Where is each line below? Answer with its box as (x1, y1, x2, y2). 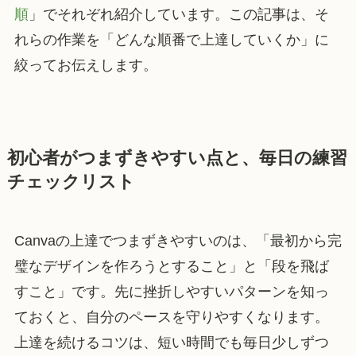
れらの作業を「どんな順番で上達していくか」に (14, 32, 329, 48)
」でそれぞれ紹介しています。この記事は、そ (28, 6, 329, 23)
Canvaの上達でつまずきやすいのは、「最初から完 (14, 233, 342, 250)
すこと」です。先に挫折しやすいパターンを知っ (14, 284, 329, 300)
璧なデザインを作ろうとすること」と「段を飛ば (14, 258, 329, 275)
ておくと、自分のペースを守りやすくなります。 (14, 309, 329, 326)
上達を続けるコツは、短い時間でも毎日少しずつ (14, 335, 329, 351)
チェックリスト (6, 172, 135, 192)
